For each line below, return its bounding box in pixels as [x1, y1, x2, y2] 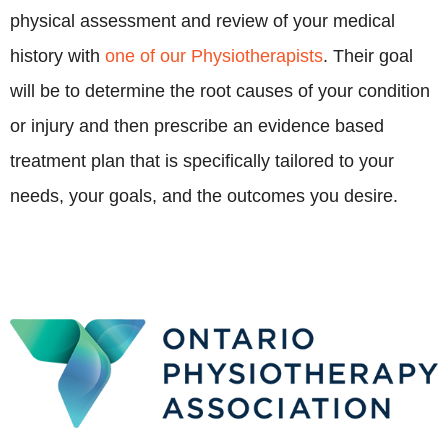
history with [10, 46, 105, 67]
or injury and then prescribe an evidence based [10, 116, 384, 137]
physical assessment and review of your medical [10, 11, 395, 32]
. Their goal [323, 46, 413, 67]
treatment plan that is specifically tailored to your [10, 151, 394, 172]
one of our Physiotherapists [105, 46, 323, 67]
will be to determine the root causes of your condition [10, 81, 430, 102]
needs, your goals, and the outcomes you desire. [10, 186, 398, 207]
